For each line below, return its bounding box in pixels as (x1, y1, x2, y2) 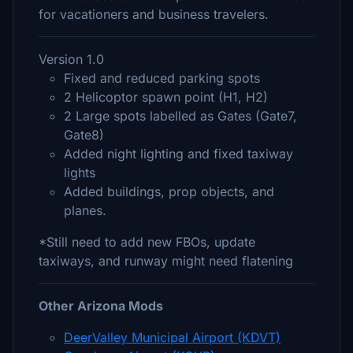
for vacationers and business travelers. (39, 6, 269, 22)
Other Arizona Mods (39, 298, 163, 314)
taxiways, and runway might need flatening (39, 253, 293, 269)
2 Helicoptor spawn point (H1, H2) (64, 89, 268, 105)
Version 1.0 (39, 51, 104, 67)
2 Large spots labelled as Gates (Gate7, (64, 108, 297, 124)
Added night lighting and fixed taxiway (64, 146, 293, 162)
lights (64, 165, 95, 180)
